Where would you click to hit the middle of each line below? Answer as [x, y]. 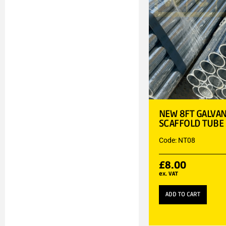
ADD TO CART [183, 194]
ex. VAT [168, 174]
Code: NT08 [177, 140]
